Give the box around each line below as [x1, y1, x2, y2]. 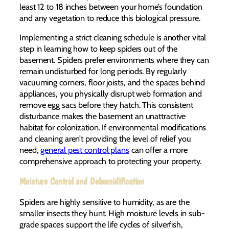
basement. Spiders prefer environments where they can [19, 55, 209, 65]
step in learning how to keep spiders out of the [19, 43, 178, 54]
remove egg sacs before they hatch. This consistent [19, 100, 193, 110]
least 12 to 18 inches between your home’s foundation [19, 2, 202, 12]
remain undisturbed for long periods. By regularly [19, 66, 187, 77]
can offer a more [129, 145, 188, 155]
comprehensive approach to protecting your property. [19, 156, 201, 167]
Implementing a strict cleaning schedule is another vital [19, 32, 207, 43]
